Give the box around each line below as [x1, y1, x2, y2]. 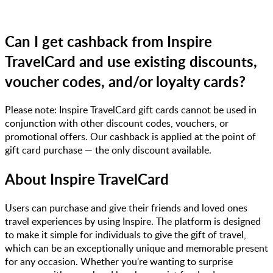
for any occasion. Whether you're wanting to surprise [5, 255, 233, 269]
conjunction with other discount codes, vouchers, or [5, 116, 229, 130]
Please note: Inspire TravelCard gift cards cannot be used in [5, 103, 257, 117]
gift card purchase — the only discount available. [5, 143, 211, 157]
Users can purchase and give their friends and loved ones [5, 201, 247, 215]
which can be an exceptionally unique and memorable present [5, 241, 268, 255]
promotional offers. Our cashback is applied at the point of [5, 130, 256, 144]
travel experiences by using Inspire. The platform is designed [5, 214, 261, 229]
